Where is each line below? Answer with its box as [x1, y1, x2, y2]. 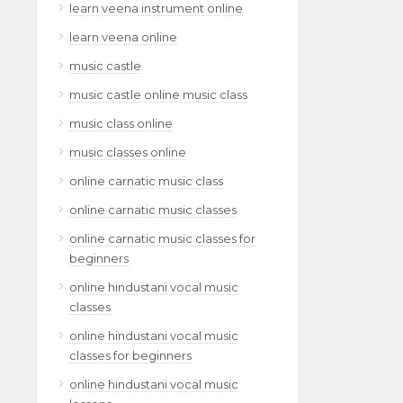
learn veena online [69, 30, 177, 44]
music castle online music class [69, 87, 247, 102]
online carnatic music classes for [69, 231, 255, 246]
